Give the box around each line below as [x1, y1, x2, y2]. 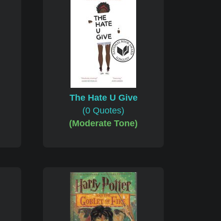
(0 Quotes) [82, 106, 124, 116]
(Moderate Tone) [69, 118, 138, 129]
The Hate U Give [69, 93, 138, 103]
